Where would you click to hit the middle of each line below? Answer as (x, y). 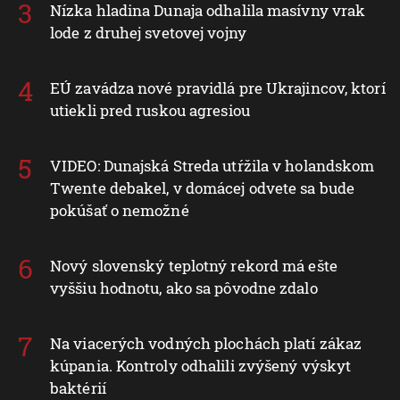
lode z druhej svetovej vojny (148, 32)
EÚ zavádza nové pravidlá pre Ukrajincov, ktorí (218, 87)
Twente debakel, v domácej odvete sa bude (203, 187)
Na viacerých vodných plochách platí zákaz (206, 343)
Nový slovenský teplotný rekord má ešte (194, 265)
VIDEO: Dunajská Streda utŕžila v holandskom (212, 165)
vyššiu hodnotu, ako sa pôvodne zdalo (184, 287)
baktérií (78, 387)
